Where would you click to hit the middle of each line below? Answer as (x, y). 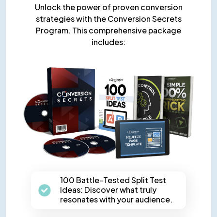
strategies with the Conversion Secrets (108, 18)
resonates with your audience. (116, 200)
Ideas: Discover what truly (108, 190)
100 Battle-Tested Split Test (113, 180)
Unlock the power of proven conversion (108, 7)
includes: (108, 42)
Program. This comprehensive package (108, 30)
